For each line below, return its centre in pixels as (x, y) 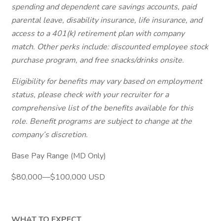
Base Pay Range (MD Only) (59, 156)
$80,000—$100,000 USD (58, 177)
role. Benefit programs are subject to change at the (102, 121)
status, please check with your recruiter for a (90, 95)
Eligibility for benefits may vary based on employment (107, 81)
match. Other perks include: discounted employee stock (110, 47)
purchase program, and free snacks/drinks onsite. (98, 60)
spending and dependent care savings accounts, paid (104, 7)
